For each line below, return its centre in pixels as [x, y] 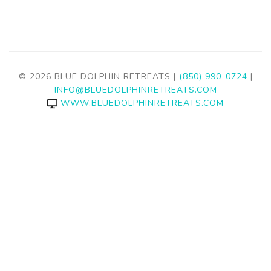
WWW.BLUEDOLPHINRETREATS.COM [142, 103]
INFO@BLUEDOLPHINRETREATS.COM [135, 90]
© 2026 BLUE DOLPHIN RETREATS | [99, 77]
